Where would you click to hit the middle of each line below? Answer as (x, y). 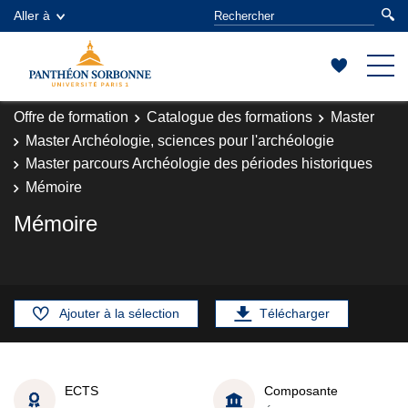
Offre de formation (71, 117)
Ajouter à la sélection (119, 313)
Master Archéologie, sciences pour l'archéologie (180, 140)
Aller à (32, 15)
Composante (301, 390)
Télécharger (295, 313)
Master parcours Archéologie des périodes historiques (199, 163)
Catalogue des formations (229, 117)
